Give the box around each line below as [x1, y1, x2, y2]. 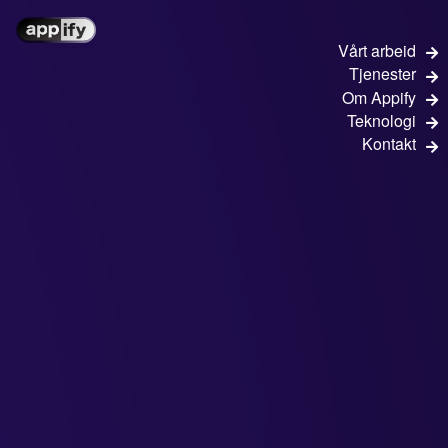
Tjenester [349, 62, 416, 86]
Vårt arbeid [338, 39, 416, 62]
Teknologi [347, 108, 416, 132]
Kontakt [362, 132, 416, 156]
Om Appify [342, 85, 416, 109]
